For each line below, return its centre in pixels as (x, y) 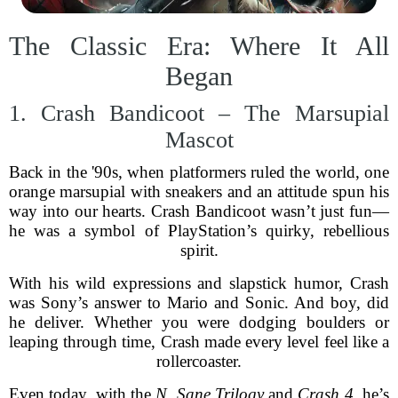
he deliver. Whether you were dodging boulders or (199, 322)
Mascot (199, 140)
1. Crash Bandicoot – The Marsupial (199, 113)
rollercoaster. (199, 361)
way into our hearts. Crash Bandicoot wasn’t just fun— (199, 211)
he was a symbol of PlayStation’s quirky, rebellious (199, 231)
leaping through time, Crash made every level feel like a (199, 342)
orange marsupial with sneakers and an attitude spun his (199, 191)
